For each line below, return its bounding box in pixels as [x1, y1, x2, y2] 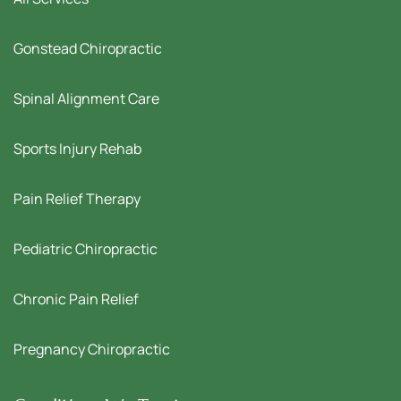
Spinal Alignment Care [13, 89, 159, 109]
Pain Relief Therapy [13, 189, 141, 209]
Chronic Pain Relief [13, 289, 139, 310]
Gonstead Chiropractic [13, 38, 162, 59]
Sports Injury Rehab [13, 139, 141, 159]
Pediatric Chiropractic [13, 239, 158, 260]
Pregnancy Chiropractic [13, 339, 170, 360]
